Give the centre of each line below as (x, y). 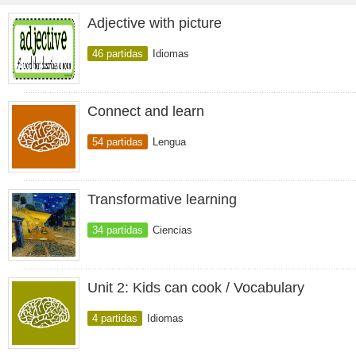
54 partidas (118, 142)
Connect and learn (146, 111)
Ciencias (172, 230)
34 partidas (118, 230)
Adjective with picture (155, 23)
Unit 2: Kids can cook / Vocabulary (196, 288)
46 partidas (118, 54)
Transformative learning (162, 199)
